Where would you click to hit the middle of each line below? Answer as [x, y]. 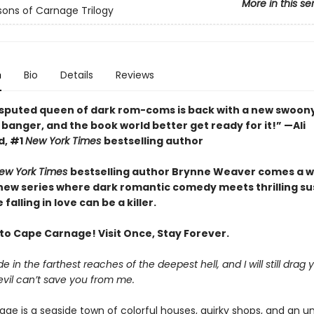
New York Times [64, 141]
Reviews [135, 75]
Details [76, 75]
